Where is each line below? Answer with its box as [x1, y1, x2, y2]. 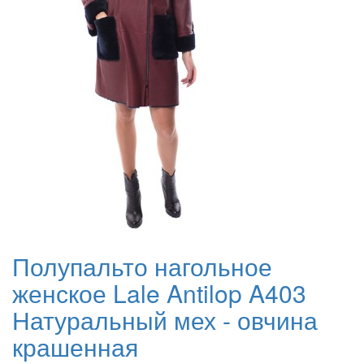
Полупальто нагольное [12, 249, 272, 284]
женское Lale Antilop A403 [12, 275, 306, 311]
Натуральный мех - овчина [12, 302, 318, 338]
